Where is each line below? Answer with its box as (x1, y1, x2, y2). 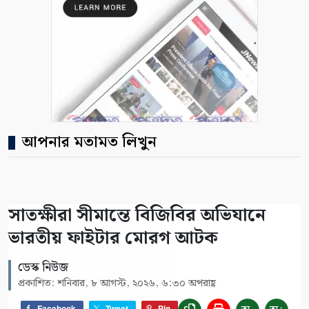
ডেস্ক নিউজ (18, 258, 68, 278)
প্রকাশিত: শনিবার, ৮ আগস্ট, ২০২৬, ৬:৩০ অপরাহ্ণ (18, 275, 216, 292)
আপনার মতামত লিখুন (22, 130, 157, 155)
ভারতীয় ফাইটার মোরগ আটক (8, 224, 218, 253)
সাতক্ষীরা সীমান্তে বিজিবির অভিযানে (8, 201, 266, 230)
